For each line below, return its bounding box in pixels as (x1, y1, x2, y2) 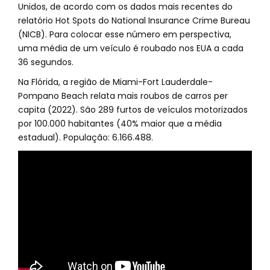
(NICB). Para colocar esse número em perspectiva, (18, 28, 231, 40)
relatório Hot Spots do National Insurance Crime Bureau (18, 14, 250, 27)
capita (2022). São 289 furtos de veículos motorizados (18, 104, 248, 116)
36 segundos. (18, 56, 74, 68)
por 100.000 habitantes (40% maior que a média (18, 118, 222, 130)
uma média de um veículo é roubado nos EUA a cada (18, 42, 243, 54)
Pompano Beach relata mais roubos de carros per (18, 90, 228, 102)
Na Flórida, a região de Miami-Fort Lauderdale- (18, 76, 213, 88)
